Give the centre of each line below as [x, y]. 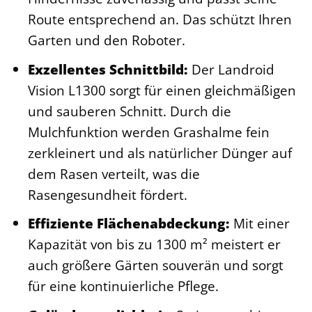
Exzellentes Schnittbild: [108, 69]
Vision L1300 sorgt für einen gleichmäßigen [162, 90]
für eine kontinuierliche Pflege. [123, 286]
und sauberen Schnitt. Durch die [129, 111]
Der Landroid [231, 69]
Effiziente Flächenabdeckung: [128, 224]
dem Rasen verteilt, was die [114, 173]
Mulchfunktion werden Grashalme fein [148, 132]
